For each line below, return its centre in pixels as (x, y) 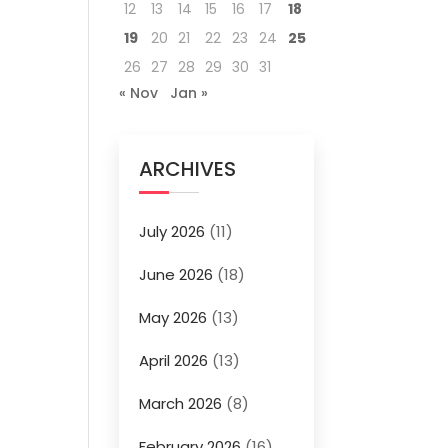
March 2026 (181, 403)
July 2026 (172, 231)
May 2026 (173, 317)
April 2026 (174, 360)
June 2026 (176, 274)
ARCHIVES (188, 169)
